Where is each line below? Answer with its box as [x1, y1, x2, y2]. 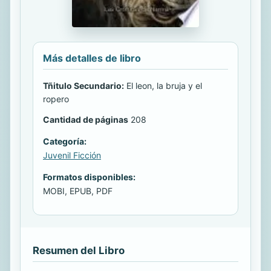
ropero [43, 94, 69, 105]
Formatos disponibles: [43, 172, 135, 183]
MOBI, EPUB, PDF [43, 186, 113, 197]
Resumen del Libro [33, 244, 125, 257]
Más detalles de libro [43, 52, 141, 65]
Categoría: [43, 136, 87, 147]
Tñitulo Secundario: [43, 80, 124, 91]
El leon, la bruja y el [124, 80, 202, 91]
